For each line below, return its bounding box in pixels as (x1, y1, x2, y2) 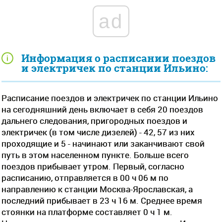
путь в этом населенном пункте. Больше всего (1, 149, 189, 161)
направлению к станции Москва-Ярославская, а (1, 183, 193, 195)
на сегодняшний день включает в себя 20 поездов (1, 104, 203, 115)
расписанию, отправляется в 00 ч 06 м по (1, 172, 168, 183)
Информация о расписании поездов (21, 51, 216, 65)
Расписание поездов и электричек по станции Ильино (1, 92, 218, 104)
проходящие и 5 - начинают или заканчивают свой (1, 138, 205, 149)
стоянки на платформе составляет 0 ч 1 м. (1, 206, 172, 218)
